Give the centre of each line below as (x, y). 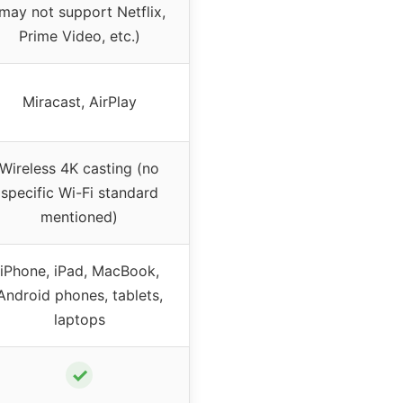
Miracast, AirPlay (79, 101)
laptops (79, 319)
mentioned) (79, 216)
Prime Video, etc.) (79, 36)
